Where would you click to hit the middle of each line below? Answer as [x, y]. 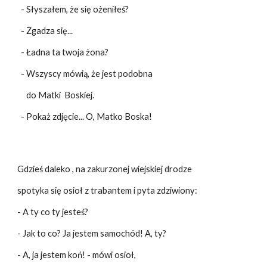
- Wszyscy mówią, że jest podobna [85, 74]
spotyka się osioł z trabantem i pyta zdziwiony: [108, 190]
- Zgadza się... [45, 31]
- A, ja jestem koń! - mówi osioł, [77, 255]
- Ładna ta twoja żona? [63, 52]
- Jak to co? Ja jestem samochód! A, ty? [92, 233]
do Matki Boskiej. [56, 95]
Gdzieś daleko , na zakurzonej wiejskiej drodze [105, 169]
